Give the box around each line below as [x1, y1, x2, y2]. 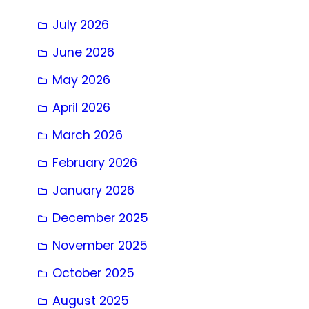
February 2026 [52, 154, 137, 171]
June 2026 [52, 43, 114, 61]
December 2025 [52, 209, 148, 226]
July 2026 [52, 16, 109, 33]
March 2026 [52, 126, 123, 143]
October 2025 [52, 264, 134, 281]
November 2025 [52, 237, 148, 254]
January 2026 [52, 181, 134, 199]
